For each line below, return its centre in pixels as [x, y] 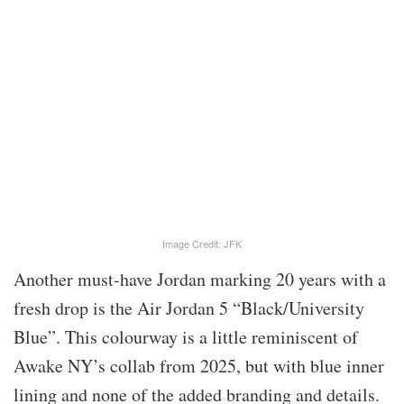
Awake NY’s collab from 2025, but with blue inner [199, 365]
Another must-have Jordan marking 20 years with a [200, 279]
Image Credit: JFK [202, 243]
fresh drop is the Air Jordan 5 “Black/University [189, 308]
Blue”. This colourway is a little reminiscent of [186, 336]
